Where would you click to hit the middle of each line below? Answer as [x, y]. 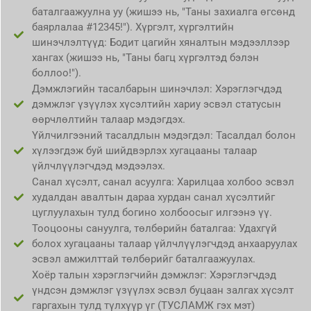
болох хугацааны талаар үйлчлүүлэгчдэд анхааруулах [164, 244]
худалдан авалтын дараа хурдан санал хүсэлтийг [153, 197]
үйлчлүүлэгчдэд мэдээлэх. [98, 166]
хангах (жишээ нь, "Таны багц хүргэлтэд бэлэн [145, 58]
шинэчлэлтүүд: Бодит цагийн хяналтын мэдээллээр [160, 43]
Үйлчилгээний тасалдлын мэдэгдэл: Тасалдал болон [163, 136]
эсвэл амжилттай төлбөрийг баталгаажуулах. [143, 259]
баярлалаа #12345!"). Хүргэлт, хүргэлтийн [133, 27]
